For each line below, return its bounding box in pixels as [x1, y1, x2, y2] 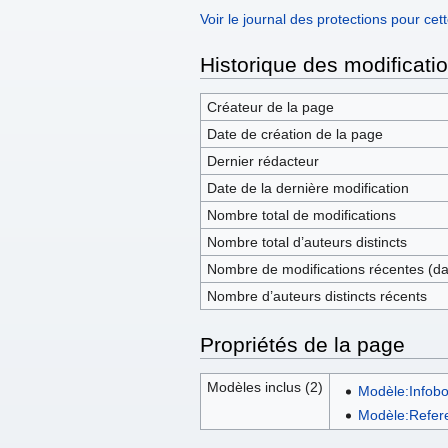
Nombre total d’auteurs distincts [206, 234, 407, 251]
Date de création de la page [206, 126, 383, 143]
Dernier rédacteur [206, 153, 319, 170]
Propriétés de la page [200, 333, 405, 357]
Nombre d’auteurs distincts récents [206, 288, 427, 305]
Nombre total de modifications [206, 207, 396, 224]
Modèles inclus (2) [206, 379, 323, 396]
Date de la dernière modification [206, 180, 409, 197]
